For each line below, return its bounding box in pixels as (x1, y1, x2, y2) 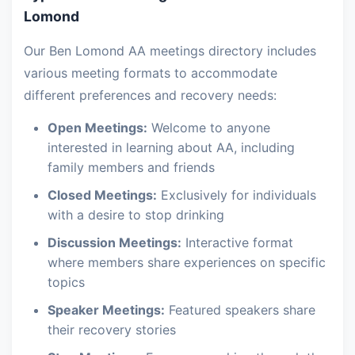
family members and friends (48, 159, 215, 175)
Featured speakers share (165, 302, 315, 318)
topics (48, 274, 85, 290)
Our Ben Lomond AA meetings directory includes (24, 43, 316, 59)
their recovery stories (48, 322, 176, 338)
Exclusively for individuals (157, 187, 316, 203)
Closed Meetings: (48, 187, 157, 203)
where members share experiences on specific (48, 254, 326, 270)
